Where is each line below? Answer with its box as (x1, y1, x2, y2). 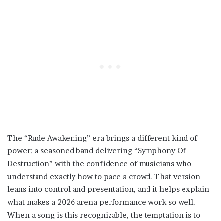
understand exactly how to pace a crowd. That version (7, 172, 200, 182)
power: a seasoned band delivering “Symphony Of (7, 146, 186, 156)
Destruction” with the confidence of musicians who (7, 159, 191, 169)
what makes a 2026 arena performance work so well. (7, 197, 195, 207)
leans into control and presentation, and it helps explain (7, 184, 209, 194)
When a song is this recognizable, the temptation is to (7, 210, 200, 220)
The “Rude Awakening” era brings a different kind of (7, 133, 197, 143)
